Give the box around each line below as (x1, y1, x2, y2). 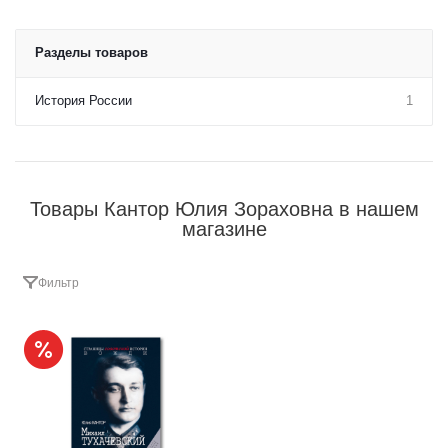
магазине (181, 217, 267, 240)
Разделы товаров (35, 44, 148, 60)
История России (35, 92, 132, 108)
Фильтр (38, 275, 79, 290)
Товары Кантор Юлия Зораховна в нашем (29, 197, 419, 220)
